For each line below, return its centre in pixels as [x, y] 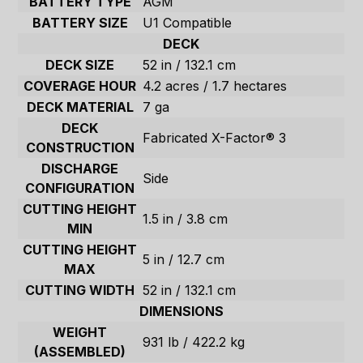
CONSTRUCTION [80, 148]
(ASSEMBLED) [80, 352]
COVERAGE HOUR [80, 86]
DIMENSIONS [181, 312]
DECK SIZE [80, 65]
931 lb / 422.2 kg [194, 342]
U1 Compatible [188, 23]
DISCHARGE [80, 169]
